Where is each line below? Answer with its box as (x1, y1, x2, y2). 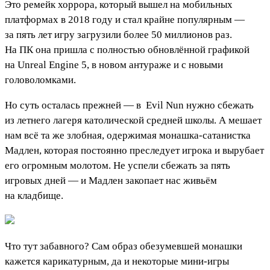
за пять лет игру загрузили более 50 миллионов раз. (5, 28, 232, 40)
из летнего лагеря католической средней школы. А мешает (5, 114, 262, 126)
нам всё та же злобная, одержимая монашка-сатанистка (5, 129, 251, 141)
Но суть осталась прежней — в (5, 99, 143, 111)
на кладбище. (5, 189, 63, 201)
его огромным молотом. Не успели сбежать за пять (5, 159, 230, 171)
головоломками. (5, 74, 76, 86)
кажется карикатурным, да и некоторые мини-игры (5, 255, 229, 267)
